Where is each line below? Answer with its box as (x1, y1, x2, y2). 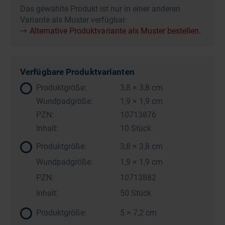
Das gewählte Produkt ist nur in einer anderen (20, 4, 180, 14)
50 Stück (118, 188, 152, 198)
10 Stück (118, 124, 152, 133)
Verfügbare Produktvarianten (20, 67, 135, 77)
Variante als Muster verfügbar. (20, 15, 127, 25)
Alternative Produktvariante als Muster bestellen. (30, 26, 201, 36)
